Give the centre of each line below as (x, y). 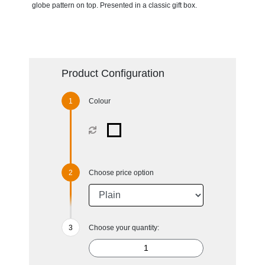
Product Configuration (113, 73)
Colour (99, 101)
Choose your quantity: (124, 227)
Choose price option (121, 172)
